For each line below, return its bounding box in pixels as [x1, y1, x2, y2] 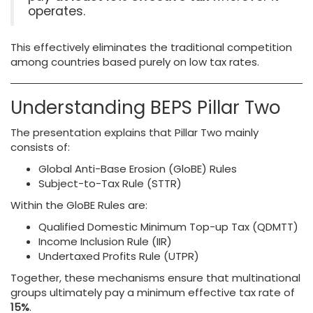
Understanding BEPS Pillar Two [10, 95, 281, 120]
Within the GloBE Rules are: [10, 198, 147, 212]
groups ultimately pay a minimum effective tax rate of [10, 285, 295, 300]
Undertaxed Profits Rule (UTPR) [38, 249, 199, 263]
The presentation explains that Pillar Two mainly [10, 125, 259, 140]
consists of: [10, 140, 70, 154]
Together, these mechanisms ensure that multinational [10, 270, 300, 285]
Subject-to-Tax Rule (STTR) [38, 176, 182, 191]
